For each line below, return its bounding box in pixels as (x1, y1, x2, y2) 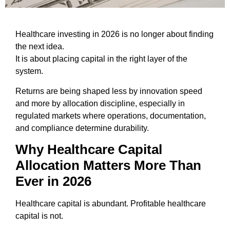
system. (15, 67, 43, 76)
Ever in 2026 (15, 174, 91, 189)
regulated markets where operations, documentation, (15, 111, 206, 120)
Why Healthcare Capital (15, 142, 162, 158)
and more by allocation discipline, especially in (15, 99, 185, 108)
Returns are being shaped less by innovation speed (15, 86, 202, 95)
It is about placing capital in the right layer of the (15, 54, 187, 64)
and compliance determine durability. (15, 123, 149, 132)
